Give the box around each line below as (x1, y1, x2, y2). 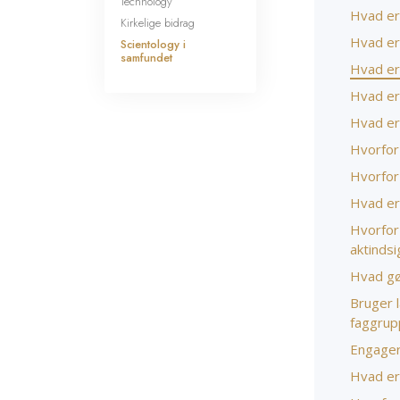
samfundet (121, 49, 172, 66)
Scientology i (121, 36, 186, 53)
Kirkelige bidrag (121, 14, 195, 31)
